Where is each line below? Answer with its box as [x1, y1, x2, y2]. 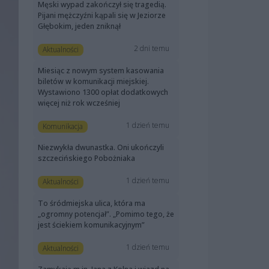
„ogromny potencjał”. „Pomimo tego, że [38, 208, 174, 219]
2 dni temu [134, 43, 170, 54]
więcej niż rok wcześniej [38, 98, 120, 109]
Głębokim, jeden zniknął [38, 20, 121, 31]
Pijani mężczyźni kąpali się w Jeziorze [38, 10, 166, 20]
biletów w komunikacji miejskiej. [38, 76, 149, 87]
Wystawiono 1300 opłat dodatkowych [38, 87, 168, 98]
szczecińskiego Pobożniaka [38, 153, 135, 164]
